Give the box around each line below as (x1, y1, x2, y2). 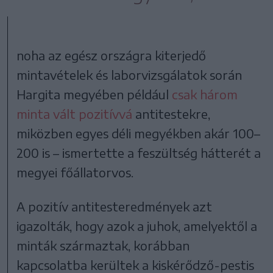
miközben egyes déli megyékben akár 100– (16, 125, 261, 141)
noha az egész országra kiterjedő (16, 47, 207, 63)
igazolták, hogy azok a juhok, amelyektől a (16, 218, 258, 233)
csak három (172, 86, 238, 102)
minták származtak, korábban (16, 237, 190, 253)
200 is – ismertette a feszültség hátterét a (16, 144, 261, 160)
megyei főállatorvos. (16, 164, 134, 180)
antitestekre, (132, 105, 211, 121)
